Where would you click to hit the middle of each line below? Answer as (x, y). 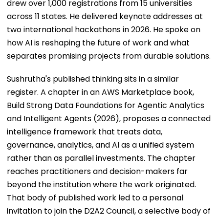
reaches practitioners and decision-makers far (97, 171)
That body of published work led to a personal (95, 197)
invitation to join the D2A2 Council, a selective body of (109, 211)
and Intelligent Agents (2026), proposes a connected (109, 118)
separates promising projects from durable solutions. (109, 56)
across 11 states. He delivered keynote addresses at (105, 16)
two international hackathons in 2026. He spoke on (104, 29)
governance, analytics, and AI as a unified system (100, 145)
